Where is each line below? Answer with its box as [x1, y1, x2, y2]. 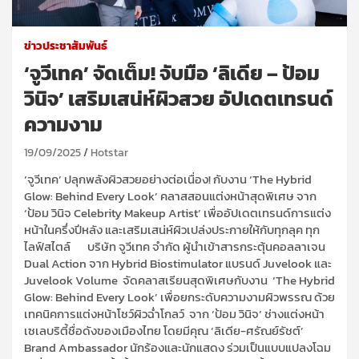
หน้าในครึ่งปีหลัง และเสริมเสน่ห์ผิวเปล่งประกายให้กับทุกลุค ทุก [24, 220, 320, 239]
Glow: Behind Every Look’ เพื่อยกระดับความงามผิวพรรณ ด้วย [24, 287, 335, 306]
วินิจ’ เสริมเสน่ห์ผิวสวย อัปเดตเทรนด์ [24, 83, 333, 114]
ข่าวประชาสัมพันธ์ [24, 37, 107, 54]
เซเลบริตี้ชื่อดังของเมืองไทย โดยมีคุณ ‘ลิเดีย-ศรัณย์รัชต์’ [24, 321, 304, 340]
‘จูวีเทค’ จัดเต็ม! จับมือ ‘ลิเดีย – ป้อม [24, 57, 320, 88]
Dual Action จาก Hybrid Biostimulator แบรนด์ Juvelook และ [24, 253, 332, 272]
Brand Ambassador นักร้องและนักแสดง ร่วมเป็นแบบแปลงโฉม [24, 337, 331, 357]
